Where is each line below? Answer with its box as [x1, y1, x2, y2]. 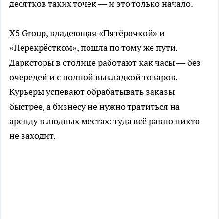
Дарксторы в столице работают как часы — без [9, 56, 201, 68]
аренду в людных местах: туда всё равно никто [9, 115, 200, 127]
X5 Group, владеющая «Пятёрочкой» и [9, 27, 165, 39]
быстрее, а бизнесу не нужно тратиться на [9, 100, 180, 112]
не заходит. [9, 130, 56, 141]
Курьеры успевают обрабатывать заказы [9, 86, 175, 97]
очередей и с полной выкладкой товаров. [9, 71, 177, 83]
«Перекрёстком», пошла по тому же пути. [9, 42, 177, 53]
